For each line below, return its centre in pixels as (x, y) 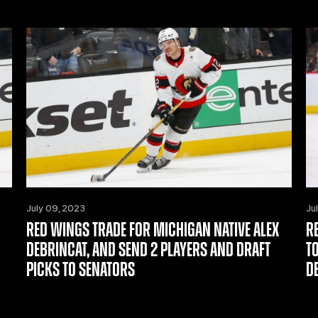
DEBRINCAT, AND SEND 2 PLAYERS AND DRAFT (148, 250)
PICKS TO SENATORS (80, 270)
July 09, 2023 (55, 208)
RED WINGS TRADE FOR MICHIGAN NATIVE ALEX (152, 230)
